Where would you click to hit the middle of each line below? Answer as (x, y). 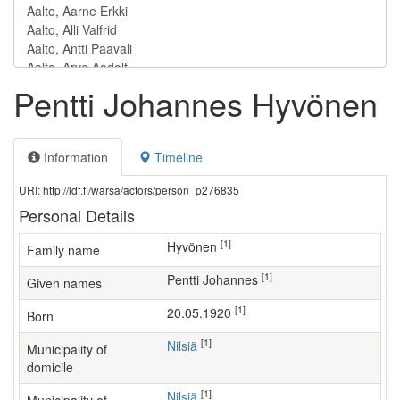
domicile (50, 367)
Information (74, 157)
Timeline (177, 157)
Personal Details (77, 215)
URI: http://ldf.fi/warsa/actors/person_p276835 (129, 190)
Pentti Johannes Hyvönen (196, 103)
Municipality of (67, 349)
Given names (64, 283)
